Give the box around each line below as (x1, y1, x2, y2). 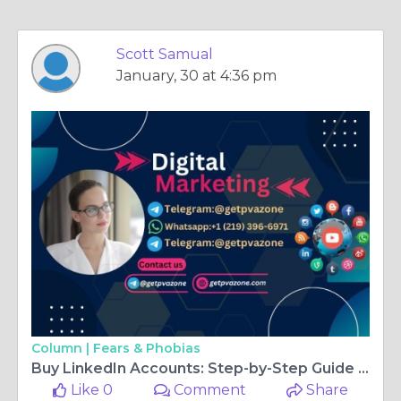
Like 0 (67, 381, 114, 398)
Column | (31, 340, 93, 356)
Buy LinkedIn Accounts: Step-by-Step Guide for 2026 (358, 360, 369, 377)
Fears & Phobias (93, 340, 200, 356)
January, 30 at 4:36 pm (116, 67, 277, 84)
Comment (170, 381, 247, 398)
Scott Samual (116, 46, 213, 63)
